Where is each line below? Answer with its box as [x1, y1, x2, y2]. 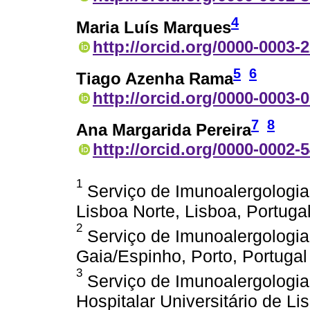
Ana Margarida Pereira [76, 120, 251, 139]
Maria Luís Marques [76, 18, 231, 37]
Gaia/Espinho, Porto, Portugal [76, 246, 307, 266]
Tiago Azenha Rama [76, 69, 233, 88]
